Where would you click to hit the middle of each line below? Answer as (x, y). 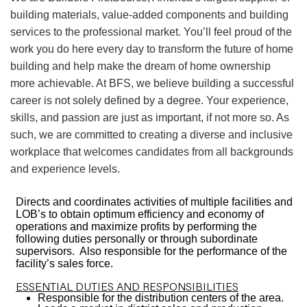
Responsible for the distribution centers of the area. (161, 298)
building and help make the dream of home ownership (140, 66)
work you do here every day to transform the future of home (152, 49)
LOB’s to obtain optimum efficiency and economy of (140, 214)
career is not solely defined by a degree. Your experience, (149, 100)
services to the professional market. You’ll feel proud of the (151, 32)
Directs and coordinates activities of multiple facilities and (155, 202)
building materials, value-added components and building (149, 15)
